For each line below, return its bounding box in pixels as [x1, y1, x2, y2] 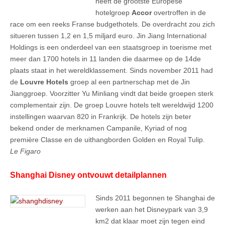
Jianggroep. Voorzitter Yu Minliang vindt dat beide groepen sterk [10, 89, 213, 98]
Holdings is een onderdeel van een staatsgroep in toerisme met [10, 43, 211, 52]
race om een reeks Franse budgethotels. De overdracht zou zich [10, 20, 215, 29]
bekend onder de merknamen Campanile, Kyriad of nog [10, 124, 187, 133]
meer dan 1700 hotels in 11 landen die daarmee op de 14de [10, 55, 201, 63]
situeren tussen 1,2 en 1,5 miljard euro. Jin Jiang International [10, 32, 206, 40]
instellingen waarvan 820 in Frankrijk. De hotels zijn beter [10, 113, 191, 121]
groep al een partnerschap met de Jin [68, 78, 190, 86]
